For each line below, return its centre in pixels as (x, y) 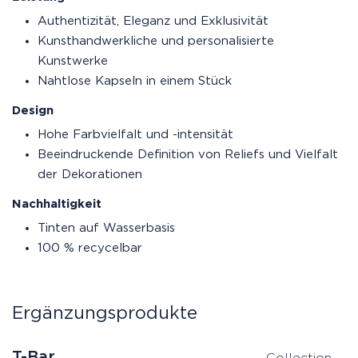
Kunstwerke (73, 61)
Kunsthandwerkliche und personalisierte (156, 41)
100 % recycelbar (90, 248)
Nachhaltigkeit (57, 204)
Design (33, 110)
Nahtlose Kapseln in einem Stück (135, 81)
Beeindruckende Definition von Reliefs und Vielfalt (188, 154)
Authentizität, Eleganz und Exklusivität (153, 21)
